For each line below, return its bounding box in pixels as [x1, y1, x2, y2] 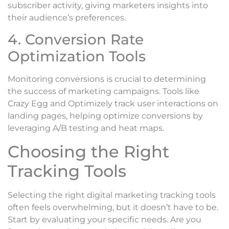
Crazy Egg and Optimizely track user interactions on [8, 99, 218, 109]
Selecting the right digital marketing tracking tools [8, 190, 216, 200]
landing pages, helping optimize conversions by [8, 111, 203, 121]
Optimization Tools [8, 48, 146, 65]
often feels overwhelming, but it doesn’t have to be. [8, 202, 218, 212]
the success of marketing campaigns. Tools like [8, 86, 199, 97]
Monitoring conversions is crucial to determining [8, 74, 206, 84]
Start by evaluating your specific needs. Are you [8, 214, 201, 224]
